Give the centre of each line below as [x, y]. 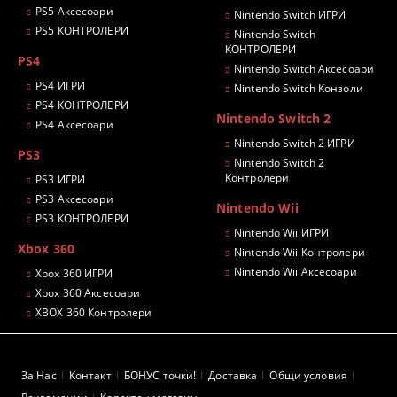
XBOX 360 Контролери [94, 312]
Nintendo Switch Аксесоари [304, 68]
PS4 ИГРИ [61, 85]
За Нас [39, 375]
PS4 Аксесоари [74, 124]
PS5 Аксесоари [74, 11]
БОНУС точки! [160, 375]
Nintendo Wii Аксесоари [296, 271]
